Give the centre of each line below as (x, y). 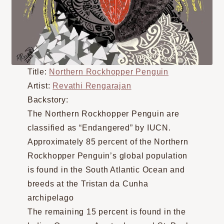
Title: (38, 71)
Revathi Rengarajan (92, 85)
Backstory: (48, 99)
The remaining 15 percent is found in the (106, 211)
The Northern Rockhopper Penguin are (103, 113)
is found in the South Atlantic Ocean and (106, 169)
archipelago (50, 197)
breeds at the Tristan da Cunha (88, 183)
